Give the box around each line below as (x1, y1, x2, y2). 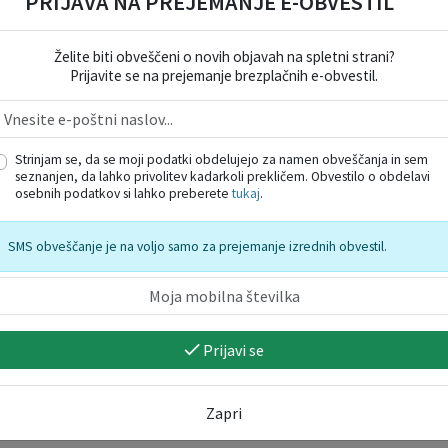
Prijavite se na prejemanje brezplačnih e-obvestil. (70, 66, 378, 85)
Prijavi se (203, 340, 264, 360)
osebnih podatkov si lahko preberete (15, 185, 232, 202)
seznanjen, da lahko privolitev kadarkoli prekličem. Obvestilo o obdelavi (15, 168, 430, 185)
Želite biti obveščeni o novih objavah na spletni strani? (53, 47, 395, 66)
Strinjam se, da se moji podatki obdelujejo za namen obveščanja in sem (15, 151, 428, 168)
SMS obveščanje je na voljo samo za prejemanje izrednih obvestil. (8, 238, 387, 255)
